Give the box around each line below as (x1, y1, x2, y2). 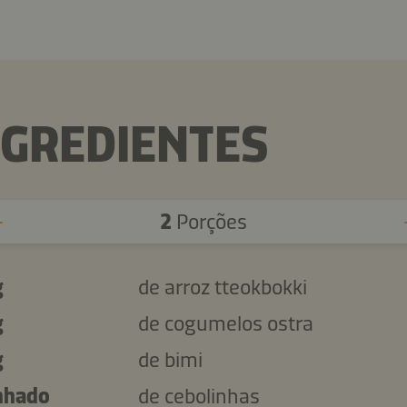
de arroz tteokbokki (137, 273, 307, 300)
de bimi (137, 346, 203, 372)
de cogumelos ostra (137, 310, 313, 336)
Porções (171, 208, 247, 234)
